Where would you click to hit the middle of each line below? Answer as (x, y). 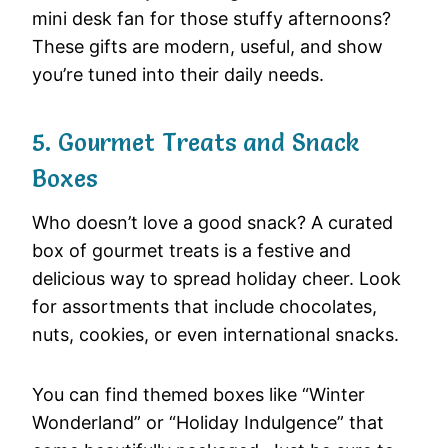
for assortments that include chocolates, (204, 307)
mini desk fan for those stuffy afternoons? (211, 19)
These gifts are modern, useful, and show (207, 47)
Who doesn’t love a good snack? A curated (212, 223)
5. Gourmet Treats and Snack (196, 143)
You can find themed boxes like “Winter (198, 395)
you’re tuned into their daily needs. (178, 75)
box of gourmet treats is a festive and (191, 251)
